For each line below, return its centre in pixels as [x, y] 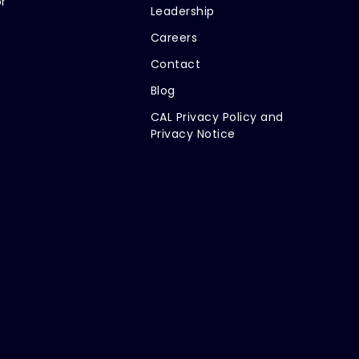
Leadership [182, 11]
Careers [174, 37]
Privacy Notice [193, 133]
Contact [175, 64]
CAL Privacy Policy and [217, 117]
